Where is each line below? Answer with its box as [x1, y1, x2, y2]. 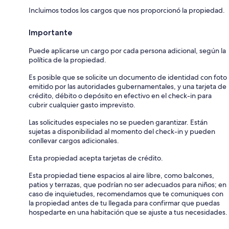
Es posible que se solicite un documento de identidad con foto [29, 72, 227, 82]
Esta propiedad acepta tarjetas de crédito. [29, 153, 163, 163]
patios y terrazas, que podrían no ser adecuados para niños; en [29, 179, 226, 189]
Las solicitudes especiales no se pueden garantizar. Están [29, 117, 208, 127]
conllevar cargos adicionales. [29, 135, 119, 145]
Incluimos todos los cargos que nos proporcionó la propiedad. [29, 5, 225, 15]
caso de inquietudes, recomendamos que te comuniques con [29, 189, 223, 198]
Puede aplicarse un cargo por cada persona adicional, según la [29, 45, 226, 55]
